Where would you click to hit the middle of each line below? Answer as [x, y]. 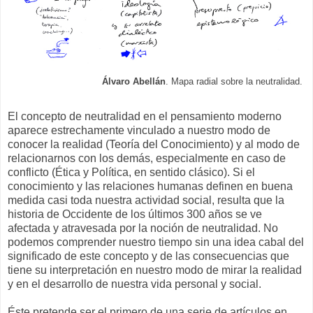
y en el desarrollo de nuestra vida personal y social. [134, 284]
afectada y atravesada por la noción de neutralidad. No [143, 228]
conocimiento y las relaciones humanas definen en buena [150, 186]
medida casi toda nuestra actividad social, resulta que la [146, 200]
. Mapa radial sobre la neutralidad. [234, 81]
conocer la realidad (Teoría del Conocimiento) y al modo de [154, 144]
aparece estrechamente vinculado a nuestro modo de [139, 130]
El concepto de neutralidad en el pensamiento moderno [145, 116]
